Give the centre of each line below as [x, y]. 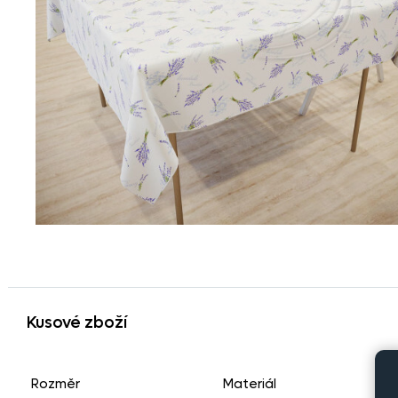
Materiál [250, 384]
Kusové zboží [77, 323]
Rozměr [56, 384]
